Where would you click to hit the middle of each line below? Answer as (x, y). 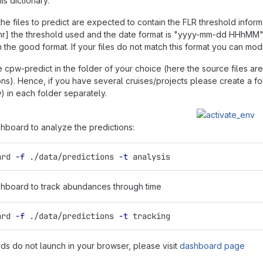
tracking (149, 216)
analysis (149, 157)
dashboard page (212, 246)
